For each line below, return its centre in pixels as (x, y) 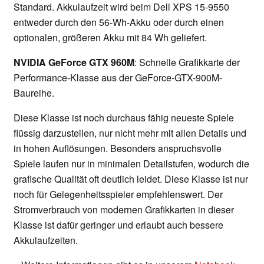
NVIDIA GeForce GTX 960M (74, 62)
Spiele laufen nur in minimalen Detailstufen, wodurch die (131, 164)
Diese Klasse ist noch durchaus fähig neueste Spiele (124, 118)
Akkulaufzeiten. (46, 240)
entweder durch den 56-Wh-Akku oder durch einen (119, 22)
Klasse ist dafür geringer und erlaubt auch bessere (118, 225)
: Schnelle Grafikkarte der (187, 62)
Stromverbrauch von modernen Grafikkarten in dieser (124, 210)
